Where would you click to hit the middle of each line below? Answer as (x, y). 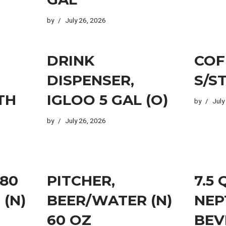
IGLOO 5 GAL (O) (107, 100)
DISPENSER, (90, 80)
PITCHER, (81, 180)
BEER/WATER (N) (109, 200)
